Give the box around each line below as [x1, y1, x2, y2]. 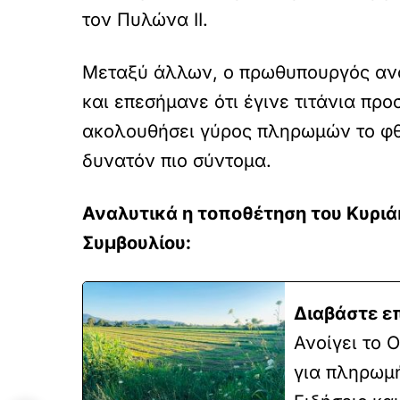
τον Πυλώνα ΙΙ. [82, 8, 208, 30]
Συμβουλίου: [82, 231, 191, 254]
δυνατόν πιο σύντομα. [82, 149, 271, 171]
